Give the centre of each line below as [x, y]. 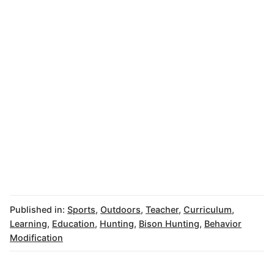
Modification [36, 237]
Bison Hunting [169, 223]
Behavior [223, 223]
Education [73, 223]
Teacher [162, 209]
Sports [81, 209]
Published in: [37, 209]
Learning [28, 223]
